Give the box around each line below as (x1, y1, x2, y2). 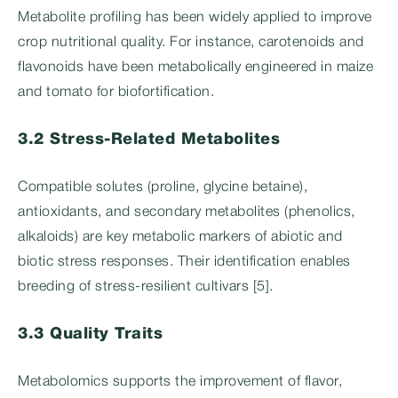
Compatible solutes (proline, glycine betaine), (18, 181, 307, 194)
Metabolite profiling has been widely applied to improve (18, 12, 372, 24)
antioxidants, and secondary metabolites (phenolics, (18, 206, 355, 219)
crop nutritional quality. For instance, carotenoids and (18, 36, 364, 49)
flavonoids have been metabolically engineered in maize (18, 61, 373, 74)
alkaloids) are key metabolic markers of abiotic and (18, 231, 343, 243)
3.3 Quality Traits (18, 327, 163, 341)
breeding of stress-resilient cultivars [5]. (18, 281, 274, 293)
